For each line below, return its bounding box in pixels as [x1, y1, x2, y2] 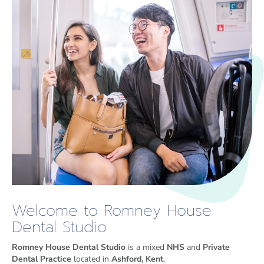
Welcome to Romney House [12, 199, 212, 222]
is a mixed [126, 241, 167, 253]
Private [203, 241, 230, 253]
